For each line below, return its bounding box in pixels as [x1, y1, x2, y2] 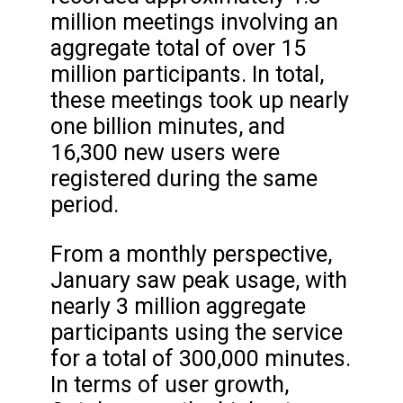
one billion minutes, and [50, 113, 285, 140]
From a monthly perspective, [50, 240, 332, 267]
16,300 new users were [50, 139, 280, 166]
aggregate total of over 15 [50, 35, 306, 62]
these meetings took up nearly [50, 87, 349, 114]
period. [50, 192, 124, 219]
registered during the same [50, 166, 318, 193]
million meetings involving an [50, 9, 338, 36]
